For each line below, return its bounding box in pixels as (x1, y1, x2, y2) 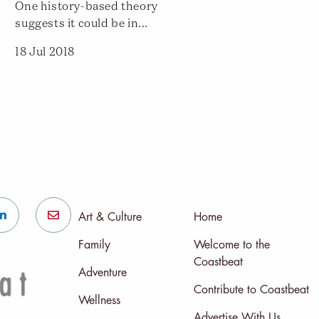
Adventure (78, 267, 127, 279)
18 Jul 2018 (15, 47, 75, 59)
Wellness (78, 295, 120, 307)
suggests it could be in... (15, 19, 149, 31)
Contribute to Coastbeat (193, 284, 309, 296)
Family (78, 239, 110, 251)
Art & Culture (78, 211, 142, 224)
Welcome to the (193, 239, 270, 251)
